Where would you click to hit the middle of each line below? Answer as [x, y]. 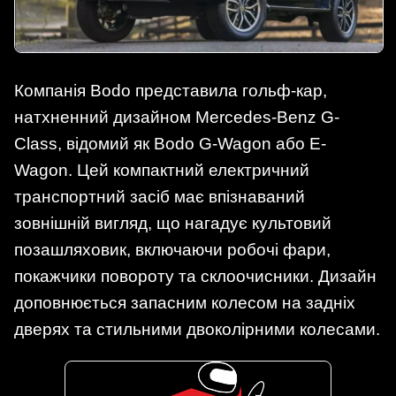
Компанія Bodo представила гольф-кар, [171, 90]
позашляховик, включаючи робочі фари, [172, 249]
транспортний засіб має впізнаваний [160, 196]
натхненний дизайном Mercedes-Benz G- [177, 117]
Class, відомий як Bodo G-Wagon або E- [170, 143]
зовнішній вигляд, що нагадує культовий [173, 223]
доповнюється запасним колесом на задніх [185, 302]
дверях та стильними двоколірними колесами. [197, 329]
